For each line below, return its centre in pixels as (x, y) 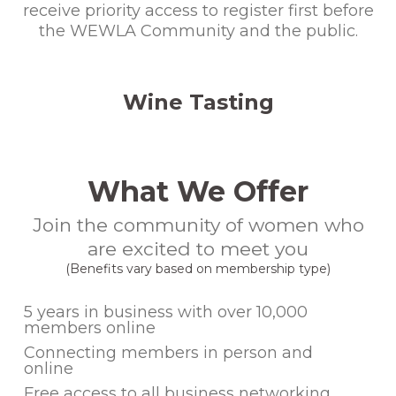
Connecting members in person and (168, 352)
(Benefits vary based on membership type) (198, 268)
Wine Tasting (198, 102)
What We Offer (198, 191)
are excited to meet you (198, 248)
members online (90, 327)
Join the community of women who (198, 225)
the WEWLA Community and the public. (198, 30)
